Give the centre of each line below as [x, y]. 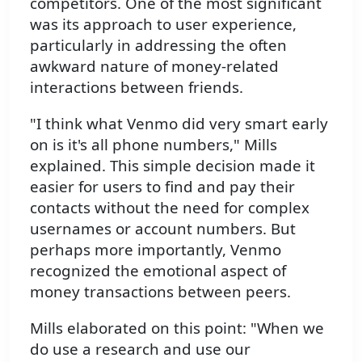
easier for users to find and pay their [162, 186]
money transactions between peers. [160, 291]
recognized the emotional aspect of [158, 270]
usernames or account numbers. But [163, 228]
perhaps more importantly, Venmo [156, 249]
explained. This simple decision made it [173, 165]
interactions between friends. [137, 87]
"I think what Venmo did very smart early [179, 123]
